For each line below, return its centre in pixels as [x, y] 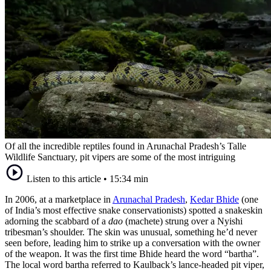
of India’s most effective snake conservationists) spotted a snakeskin [134, 210]
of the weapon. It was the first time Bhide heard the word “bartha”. [132, 253]
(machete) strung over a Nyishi [183, 221]
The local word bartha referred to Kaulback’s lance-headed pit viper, [135, 264]
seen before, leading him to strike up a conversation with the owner [132, 243]
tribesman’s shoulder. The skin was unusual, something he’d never [131, 232]
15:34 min [129, 178]
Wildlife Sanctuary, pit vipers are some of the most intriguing [120, 157]
